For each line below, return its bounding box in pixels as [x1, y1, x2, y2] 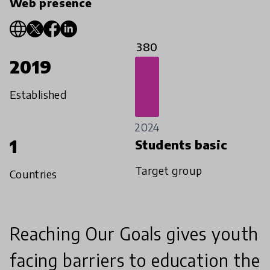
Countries [10, 167, 57, 181]
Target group [135, 163, 202, 178]
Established [10, 87, 67, 102]
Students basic [135, 137, 228, 152]
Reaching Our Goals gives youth [10, 223, 259, 245]
